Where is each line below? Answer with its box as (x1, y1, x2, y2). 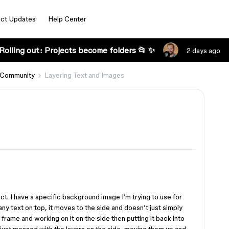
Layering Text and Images (44, 71, 124, 79)
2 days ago (186, 47, 220, 55)
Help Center (48, 15, 86, 23)
